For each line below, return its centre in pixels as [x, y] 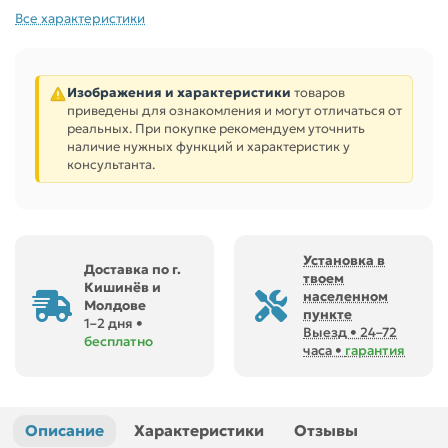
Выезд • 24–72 [350, 332]
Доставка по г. [132, 269]
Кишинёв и [122, 287]
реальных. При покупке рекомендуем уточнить [216, 128]
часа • [324, 350]
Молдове [115, 305]
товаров [318, 92]
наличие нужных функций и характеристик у [208, 146]
